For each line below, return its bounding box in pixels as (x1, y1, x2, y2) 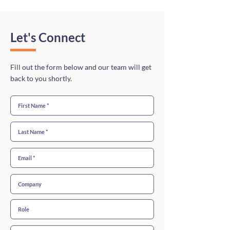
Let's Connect (10, 30, 85, 45)
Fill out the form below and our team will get (10, 63, 151, 71)
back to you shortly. (10, 74, 72, 83)
